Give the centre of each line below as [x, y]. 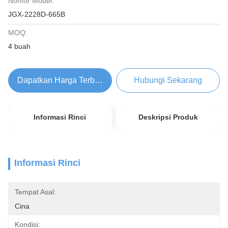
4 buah [19, 46]
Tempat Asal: [35, 192]
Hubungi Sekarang [168, 80]
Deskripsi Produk [168, 117]
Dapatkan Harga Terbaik [61, 80]
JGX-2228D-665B [37, 14]
